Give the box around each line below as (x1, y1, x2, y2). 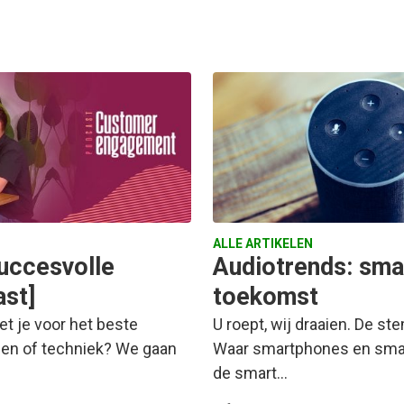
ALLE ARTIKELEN (213, 236, 313, 252)
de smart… (213, 363, 288, 383)
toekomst (213, 282, 318, 312)
